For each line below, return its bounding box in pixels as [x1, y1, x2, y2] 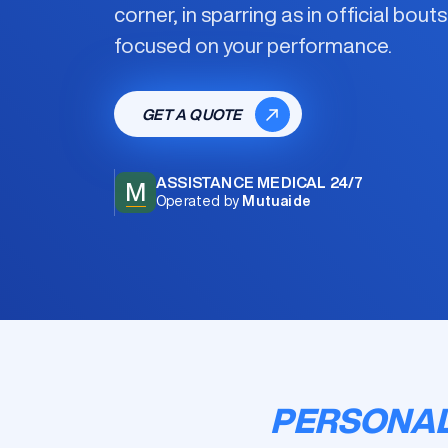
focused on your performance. [114, 34, 392, 56]
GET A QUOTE [142, 106, 245, 122]
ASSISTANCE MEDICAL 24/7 [156, 175, 364, 190]
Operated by [156, 194, 240, 208]
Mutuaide [239, 194, 312, 208]
